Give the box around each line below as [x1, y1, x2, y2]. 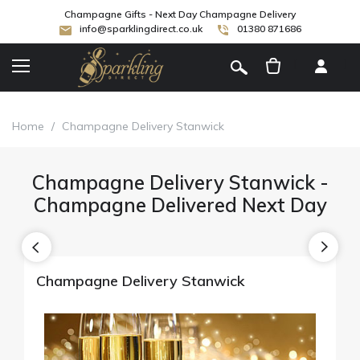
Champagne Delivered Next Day [33, 192, 327, 217]
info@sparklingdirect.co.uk [79, 22, 202, 35]
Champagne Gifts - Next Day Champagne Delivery [64, 8, 296, 20]
